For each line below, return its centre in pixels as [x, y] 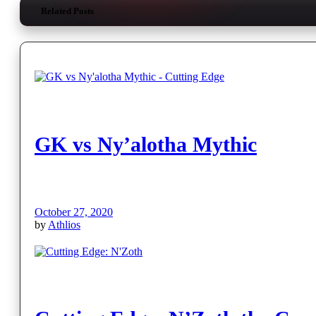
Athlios [64, 224]
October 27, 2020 [74, 212]
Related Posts [67, 11]
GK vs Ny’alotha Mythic [146, 144]
